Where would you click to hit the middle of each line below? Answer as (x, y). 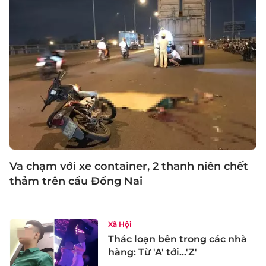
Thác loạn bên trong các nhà (178, 239)
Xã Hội (120, 224)
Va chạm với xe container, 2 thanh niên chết (129, 166)
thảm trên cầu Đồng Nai (76, 181)
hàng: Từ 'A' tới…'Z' (153, 252)
